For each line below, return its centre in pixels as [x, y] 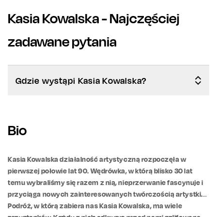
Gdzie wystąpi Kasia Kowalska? [81, 80]
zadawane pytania [62, 41]
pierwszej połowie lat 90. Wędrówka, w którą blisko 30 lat [100, 170]
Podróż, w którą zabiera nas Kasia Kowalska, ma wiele [95, 205]
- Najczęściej [139, 18]
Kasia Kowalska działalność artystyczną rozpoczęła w [97, 159]
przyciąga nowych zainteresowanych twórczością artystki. [105, 194]
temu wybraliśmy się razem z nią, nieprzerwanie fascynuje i [106, 182]
